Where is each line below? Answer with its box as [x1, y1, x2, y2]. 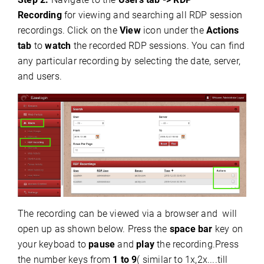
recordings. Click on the [18, 25, 120, 37]
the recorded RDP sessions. [71, 40, 192, 52]
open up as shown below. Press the [18, 223, 170, 235]
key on [212, 223, 243, 235]
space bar [169, 223, 213, 235]
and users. [18, 71, 62, 82]
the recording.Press [154, 239, 239, 250]
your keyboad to [18, 239, 89, 250]
